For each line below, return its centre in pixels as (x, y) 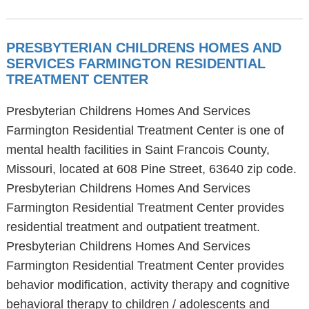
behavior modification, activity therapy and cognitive (148, 285)
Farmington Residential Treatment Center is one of (145, 130)
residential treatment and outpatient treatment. (133, 227)
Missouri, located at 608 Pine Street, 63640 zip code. (151, 169)
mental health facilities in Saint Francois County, (138, 150)
